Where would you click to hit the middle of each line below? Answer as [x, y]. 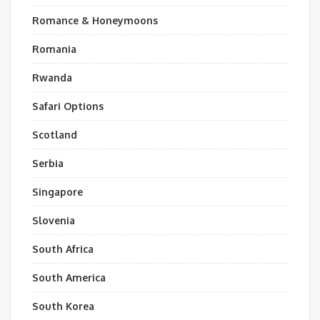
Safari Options [68, 106]
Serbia [48, 163]
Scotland [55, 135]
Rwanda [52, 77]
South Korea [63, 306]
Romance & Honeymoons [95, 20]
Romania [54, 49]
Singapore [57, 192]
